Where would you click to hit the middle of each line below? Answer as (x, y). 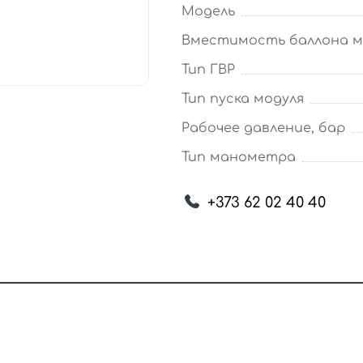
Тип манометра (239, 157)
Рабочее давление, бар (263, 128)
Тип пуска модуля (243, 99)
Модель (208, 11)
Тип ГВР (208, 70)
